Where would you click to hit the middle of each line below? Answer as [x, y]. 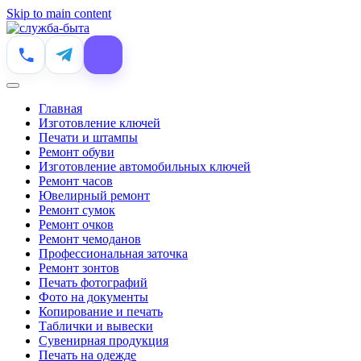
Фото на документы [93, 297]
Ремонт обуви [77, 152]
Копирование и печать [101, 311]
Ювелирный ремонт [94, 195]
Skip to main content [59, 13]
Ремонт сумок [77, 210]
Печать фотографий [93, 282]
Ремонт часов [76, 181]
